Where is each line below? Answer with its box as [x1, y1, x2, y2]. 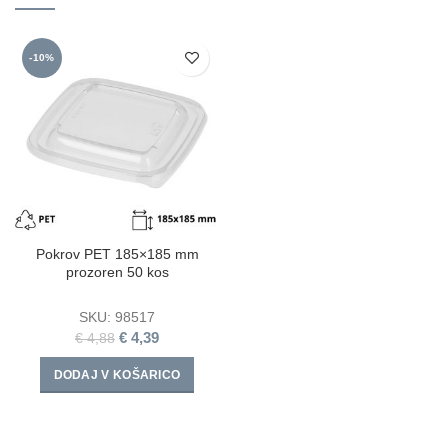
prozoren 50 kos [65, 263, 169, 280]
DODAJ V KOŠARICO [53, 367, 181, 382]
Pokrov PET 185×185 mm [35, 245, 199, 262]
